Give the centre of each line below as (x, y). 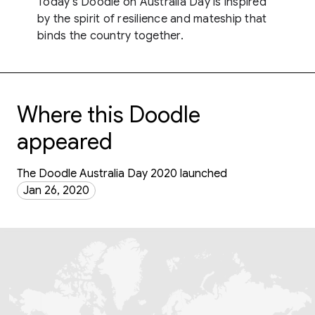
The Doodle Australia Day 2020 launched (122, 174)
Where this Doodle (109, 115)
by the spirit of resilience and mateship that (152, 19)
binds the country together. (110, 36)
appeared (65, 141)
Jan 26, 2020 (56, 191)
